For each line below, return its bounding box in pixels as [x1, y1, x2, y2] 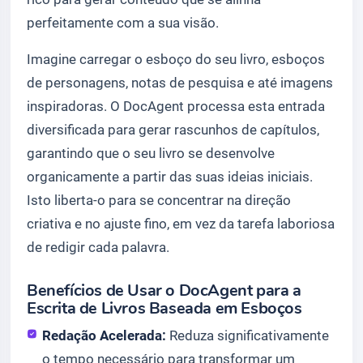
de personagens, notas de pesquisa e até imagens [27, 74, 333, 91]
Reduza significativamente [166, 327, 330, 344]
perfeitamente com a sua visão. [27, 14, 219, 31]
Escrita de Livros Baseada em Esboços [27, 297, 302, 319]
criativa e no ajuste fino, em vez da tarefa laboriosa [27, 215, 335, 232]
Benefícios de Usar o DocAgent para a [27, 279, 301, 301]
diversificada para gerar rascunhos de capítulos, [27, 121, 319, 138]
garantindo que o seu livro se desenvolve [27, 144, 275, 161]
